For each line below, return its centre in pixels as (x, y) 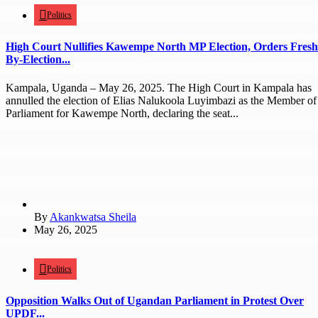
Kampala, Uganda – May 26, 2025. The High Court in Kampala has (159, 87)
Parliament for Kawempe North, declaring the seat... (122, 113)
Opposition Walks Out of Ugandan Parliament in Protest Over (155, 300)
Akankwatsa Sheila (93, 216)
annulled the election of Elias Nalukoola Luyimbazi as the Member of (161, 100)
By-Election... (38, 60)
